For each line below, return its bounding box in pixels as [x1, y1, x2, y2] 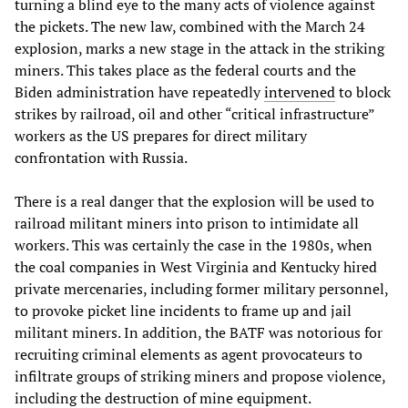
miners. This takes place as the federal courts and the [15, 59, 356, 80]
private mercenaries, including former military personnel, [15, 278, 388, 299]
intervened [264, 81, 335, 102]
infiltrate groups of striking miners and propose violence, [15, 365, 385, 386]
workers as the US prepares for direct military [15, 125, 307, 146]
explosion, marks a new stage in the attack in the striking [15, 37, 384, 58]
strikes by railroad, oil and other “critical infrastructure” [15, 103, 374, 124]
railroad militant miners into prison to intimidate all [15, 212, 359, 233]
